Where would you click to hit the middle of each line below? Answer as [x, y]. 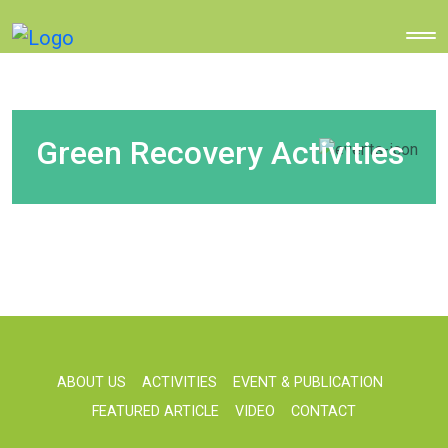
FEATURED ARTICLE [155, 411]
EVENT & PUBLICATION [308, 382]
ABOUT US [91, 382]
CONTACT [323, 411]
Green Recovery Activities [220, 152]
